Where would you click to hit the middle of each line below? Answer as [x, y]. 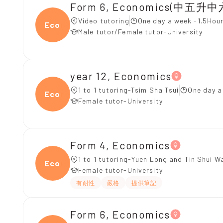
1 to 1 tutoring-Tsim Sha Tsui [129, 90]
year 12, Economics [121, 76]
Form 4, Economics [120, 145]
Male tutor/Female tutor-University [141, 32]
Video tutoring [104, 21]
